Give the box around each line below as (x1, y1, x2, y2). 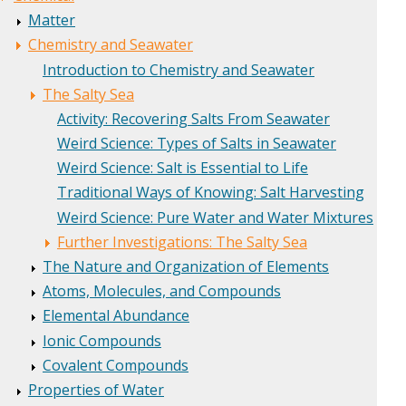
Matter (28, 10, 75, 31)
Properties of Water (28, 379, 164, 400)
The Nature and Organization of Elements (43, 256, 329, 276)
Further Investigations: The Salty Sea (57, 231, 307, 252)
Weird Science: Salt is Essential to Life (57, 158, 308, 179)
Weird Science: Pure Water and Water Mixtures (57, 207, 373, 227)
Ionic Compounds (43, 330, 161, 351)
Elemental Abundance (43, 305, 189, 326)
